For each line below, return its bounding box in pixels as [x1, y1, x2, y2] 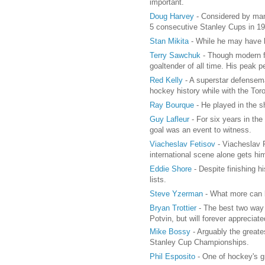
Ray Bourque [149, 100, 194, 109]
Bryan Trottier [149, 203, 196, 212]
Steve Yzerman [149, 189, 203, 198]
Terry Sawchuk [149, 50, 201, 60]
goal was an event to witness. [149, 125, 251, 134]
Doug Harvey [149, 11, 194, 21]
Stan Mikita [149, 36, 189, 46]
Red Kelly [149, 75, 183, 85]
